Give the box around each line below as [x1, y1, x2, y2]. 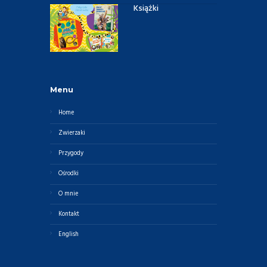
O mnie [58, 188, 79, 199]
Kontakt [58, 209, 80, 219]
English [58, 229, 79, 240]
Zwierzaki [58, 128, 86, 139]
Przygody [58, 148, 84, 159]
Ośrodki [58, 169, 79, 179]
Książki [133, 1, 159, 15]
